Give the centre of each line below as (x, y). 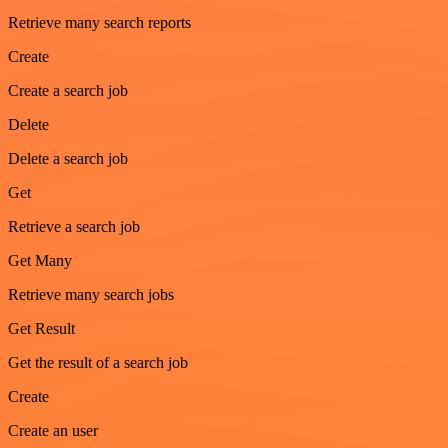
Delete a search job (68, 158)
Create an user (53, 430)
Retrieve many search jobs (91, 294)
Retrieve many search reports (99, 22)
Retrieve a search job (74, 226)
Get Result (41, 328)
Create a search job (68, 90)
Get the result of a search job (98, 362)
